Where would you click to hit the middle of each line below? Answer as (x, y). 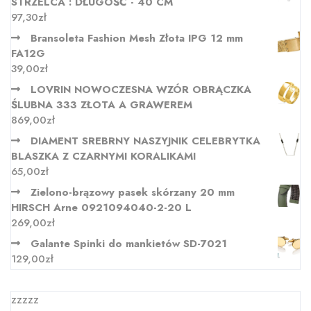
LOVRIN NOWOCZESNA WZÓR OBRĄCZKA (141, 90)
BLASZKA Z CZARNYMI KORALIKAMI (103, 157)
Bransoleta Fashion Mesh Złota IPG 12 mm (137, 39)
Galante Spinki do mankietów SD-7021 (129, 244)
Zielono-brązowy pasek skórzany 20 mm (133, 193)
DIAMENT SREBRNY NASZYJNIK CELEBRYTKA (145, 141)
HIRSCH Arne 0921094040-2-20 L (101, 208)
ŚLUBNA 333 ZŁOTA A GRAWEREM (102, 105)
